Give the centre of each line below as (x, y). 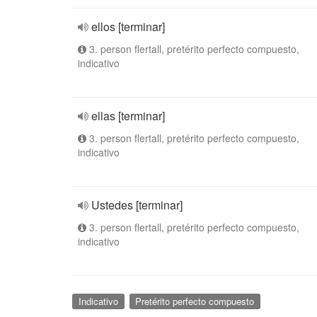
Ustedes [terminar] (137, 205)
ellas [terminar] (128, 116)
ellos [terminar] (128, 27)
